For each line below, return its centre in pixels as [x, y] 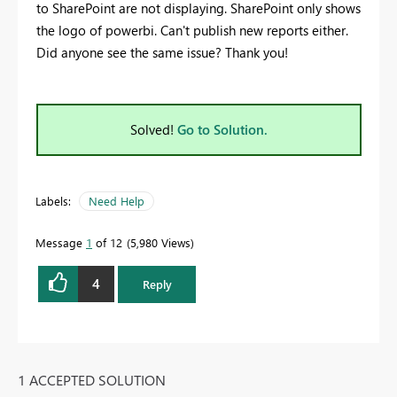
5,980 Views [160, 242]
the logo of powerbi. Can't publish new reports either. [192, 30]
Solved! [154, 129]
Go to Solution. [222, 129]
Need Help [117, 200]
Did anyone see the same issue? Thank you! [162, 52]
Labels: [53, 200]
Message [61, 242]
